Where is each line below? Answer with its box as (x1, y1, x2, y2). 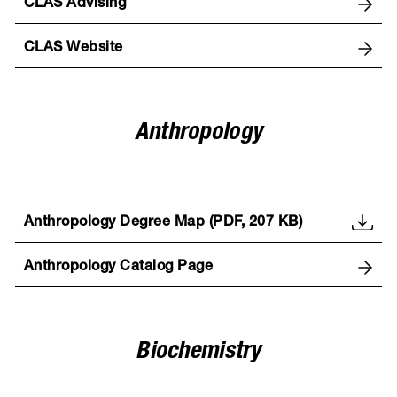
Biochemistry (136, 340, 261, 365)
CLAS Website (23, 41, 123, 56)
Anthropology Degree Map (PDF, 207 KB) (23, 215, 303, 230)
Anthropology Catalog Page (23, 260, 214, 275)
